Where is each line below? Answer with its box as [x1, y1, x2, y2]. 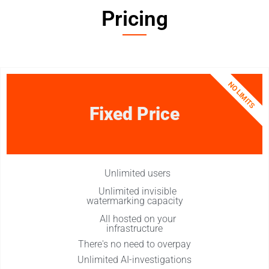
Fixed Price [89, 103, 180, 124]
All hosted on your [99, 213, 176, 225]
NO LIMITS [226, 79, 256, 110]
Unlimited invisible [98, 185, 177, 197]
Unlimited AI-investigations [77, 253, 192, 265]
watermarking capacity [86, 195, 183, 207]
